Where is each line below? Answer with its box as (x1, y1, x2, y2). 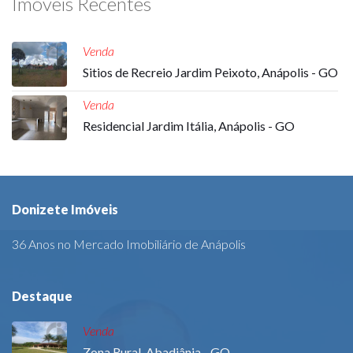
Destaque (12, 288, 72, 304)
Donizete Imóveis (12, 202, 118, 217)
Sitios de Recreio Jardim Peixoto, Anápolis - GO (83, 65, 338, 80)
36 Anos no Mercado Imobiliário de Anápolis (12, 236, 246, 252)
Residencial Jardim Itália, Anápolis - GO (83, 118, 295, 133)
